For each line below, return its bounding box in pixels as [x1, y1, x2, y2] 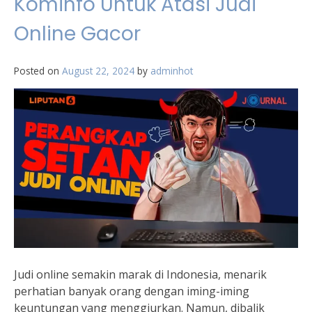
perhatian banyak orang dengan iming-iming [14, 283, 249, 299]
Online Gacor [14, 20, 141, 47]
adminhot [150, 64, 193, 77]
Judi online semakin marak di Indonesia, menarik [14, 267, 267, 283]
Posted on [14, 64, 62, 77]
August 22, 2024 [62, 64, 134, 77]
